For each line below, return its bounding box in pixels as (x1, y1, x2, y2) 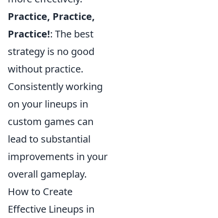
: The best (50, 27, 93, 40)
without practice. (8, 62, 83, 75)
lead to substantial (8, 132, 91, 145)
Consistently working (8, 80, 103, 93)
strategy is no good (8, 45, 94, 58)
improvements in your (8, 150, 108, 163)
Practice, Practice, (8, 10, 95, 23)
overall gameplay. (8, 167, 87, 181)
